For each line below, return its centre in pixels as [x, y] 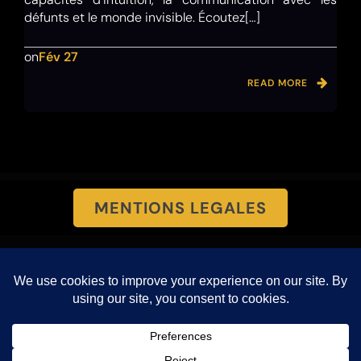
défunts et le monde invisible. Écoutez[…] [142, 18]
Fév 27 [58, 57]
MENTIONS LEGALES [180, 208]
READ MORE [278, 83]
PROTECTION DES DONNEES [180, 328]
